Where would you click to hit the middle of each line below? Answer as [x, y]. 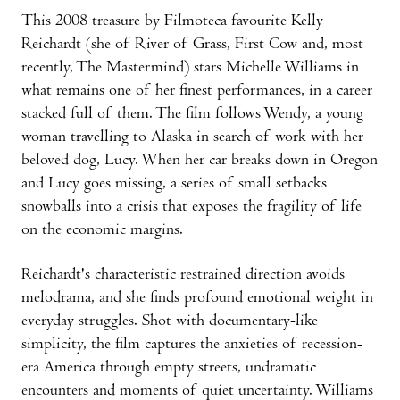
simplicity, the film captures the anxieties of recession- [192, 345]
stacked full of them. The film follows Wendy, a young [192, 114]
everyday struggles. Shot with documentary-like [170, 321]
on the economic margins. [102, 230]
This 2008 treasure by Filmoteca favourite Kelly [172, 21]
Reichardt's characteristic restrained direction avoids [183, 275]
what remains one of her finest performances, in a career [197, 91]
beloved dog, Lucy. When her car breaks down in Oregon [200, 161]
